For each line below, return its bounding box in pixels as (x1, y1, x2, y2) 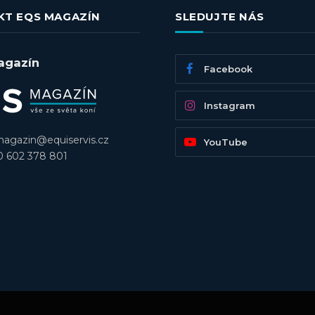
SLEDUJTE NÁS (175, 9, 264, 23)
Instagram (204, 99, 255, 111)
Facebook (204, 63, 252, 75)
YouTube (204, 136, 247, 148)
